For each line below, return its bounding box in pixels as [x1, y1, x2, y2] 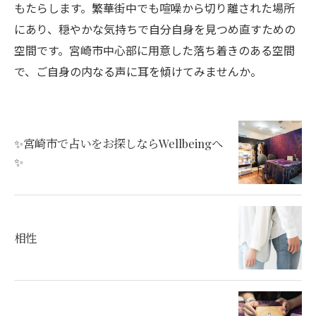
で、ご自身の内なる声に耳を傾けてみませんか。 [14, 63, 262, 80]
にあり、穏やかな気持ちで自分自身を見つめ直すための [14, 20, 296, 37]
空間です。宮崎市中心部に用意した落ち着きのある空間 [14, 42, 295, 59]
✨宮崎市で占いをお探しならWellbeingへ [14, 135, 223, 151]
